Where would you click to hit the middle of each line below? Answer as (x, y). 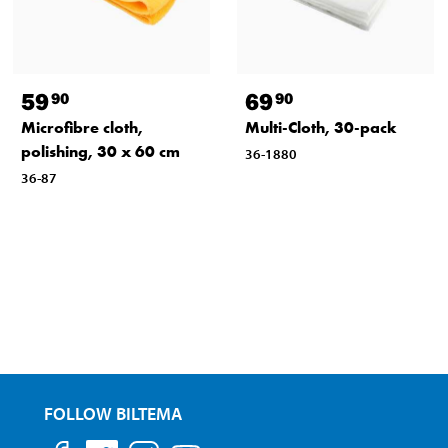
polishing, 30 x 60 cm (100, 151)
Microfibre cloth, (81, 127)
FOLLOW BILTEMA (113, 413)
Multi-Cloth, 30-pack (320, 127)
